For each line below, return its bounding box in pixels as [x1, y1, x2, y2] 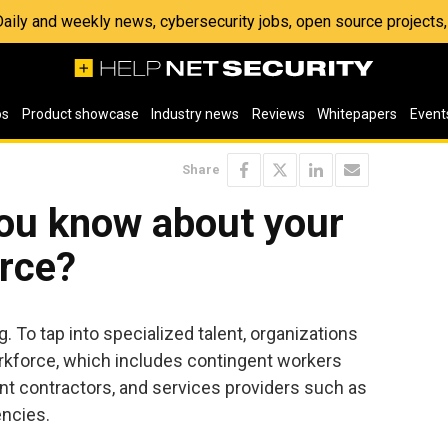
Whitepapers [317, 106, 398, 122]
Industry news [151, 106, 240, 122]
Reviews [251, 106, 305, 122]
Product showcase [21, 106, 139, 122]
